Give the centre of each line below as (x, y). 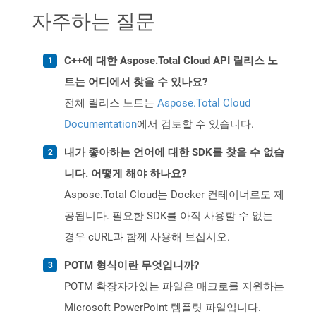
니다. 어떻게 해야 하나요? (125, 174)
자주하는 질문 (93, 21)
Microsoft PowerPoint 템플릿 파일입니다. (163, 308)
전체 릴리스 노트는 (111, 103)
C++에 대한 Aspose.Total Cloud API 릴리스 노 (171, 61)
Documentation (101, 124)
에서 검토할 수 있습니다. (195, 124)
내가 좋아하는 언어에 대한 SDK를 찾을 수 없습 (174, 153)
